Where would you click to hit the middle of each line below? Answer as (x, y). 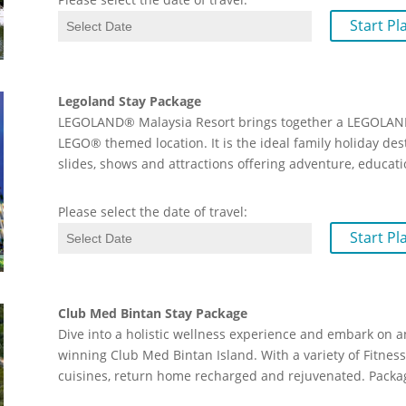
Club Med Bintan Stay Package (153, 313)
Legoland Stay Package (130, 101)
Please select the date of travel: (153, 212)
